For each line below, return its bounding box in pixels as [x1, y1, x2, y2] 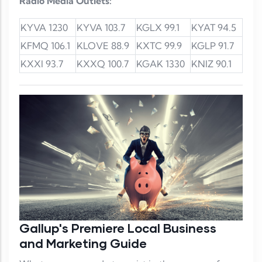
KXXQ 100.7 [77, 58, 129, 70]
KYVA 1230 [20, 22, 68, 34]
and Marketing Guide [19, 236, 147, 251]
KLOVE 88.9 [77, 40, 129, 52]
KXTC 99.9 [136, 40, 182, 52]
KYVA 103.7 [77, 22, 125, 34]
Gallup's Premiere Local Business [19, 220, 216, 236]
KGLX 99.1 [136, 22, 180, 34]
